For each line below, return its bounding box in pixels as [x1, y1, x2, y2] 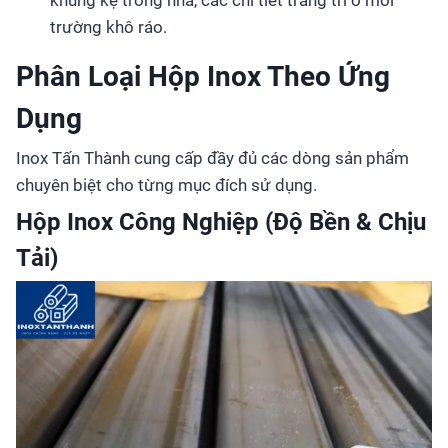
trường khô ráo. [50, 16, 167, 37]
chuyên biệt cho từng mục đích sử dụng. [16, 174, 317, 195]
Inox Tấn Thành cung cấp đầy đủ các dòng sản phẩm [16, 147, 409, 168]
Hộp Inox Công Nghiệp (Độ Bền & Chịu [16, 207, 426, 236]
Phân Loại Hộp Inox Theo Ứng [16, 59, 390, 93]
